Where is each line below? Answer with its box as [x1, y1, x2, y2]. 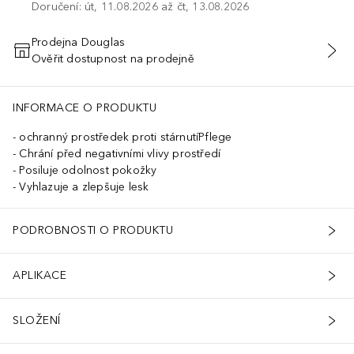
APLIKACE [13, 269, 66, 283]
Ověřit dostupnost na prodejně [32, 51, 194, 66]
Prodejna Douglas [32, 35, 126, 49]
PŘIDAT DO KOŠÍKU [123, 53, 231, 65]
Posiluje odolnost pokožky [19, 163, 157, 177]
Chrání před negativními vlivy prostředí [19, 146, 221, 160]
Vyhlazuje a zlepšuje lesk [19, 179, 149, 194]
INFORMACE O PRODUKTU [13, 100, 156, 115]
